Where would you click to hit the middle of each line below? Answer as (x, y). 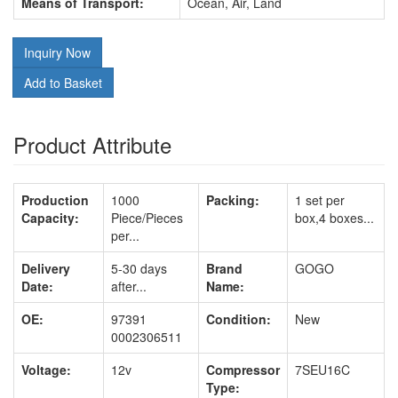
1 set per (320, 200)
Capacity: (50, 218)
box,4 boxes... (334, 218)
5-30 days (139, 268)
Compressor (243, 370)
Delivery (46, 268)
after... (129, 286)
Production (55, 200)
